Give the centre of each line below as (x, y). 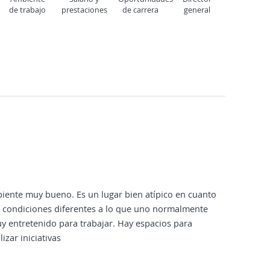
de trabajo (27, 10)
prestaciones (84, 10)
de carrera (140, 10)
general (197, 10)
